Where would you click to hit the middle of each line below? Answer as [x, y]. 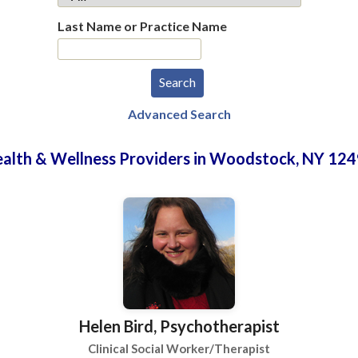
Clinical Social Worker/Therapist [179, 348]
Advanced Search [179, 114]
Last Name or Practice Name [142, 26]
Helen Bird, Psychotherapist [179, 326]
